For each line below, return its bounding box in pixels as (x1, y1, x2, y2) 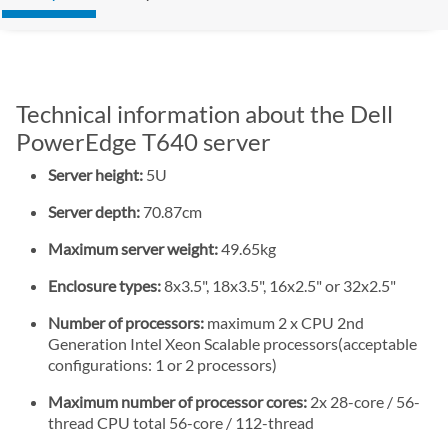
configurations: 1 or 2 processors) (48, 354, 277, 374)
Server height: (48, 164, 143, 184)
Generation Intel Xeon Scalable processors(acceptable (48, 333, 417, 353)
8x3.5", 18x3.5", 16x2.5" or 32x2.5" (161, 275, 396, 295)
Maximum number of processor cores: (48, 391, 307, 411)
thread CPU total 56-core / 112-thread (48, 412, 314, 432)
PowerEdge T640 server (16, 126, 271, 156)
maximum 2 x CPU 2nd (204, 312, 364, 332)
